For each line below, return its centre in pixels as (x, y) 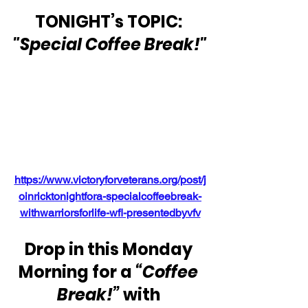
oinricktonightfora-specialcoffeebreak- (110, 197)
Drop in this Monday (110, 250)
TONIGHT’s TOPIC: (110, 22)
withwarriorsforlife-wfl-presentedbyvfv (110, 213)
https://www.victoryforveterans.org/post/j (110, 180)
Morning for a (77, 272)
